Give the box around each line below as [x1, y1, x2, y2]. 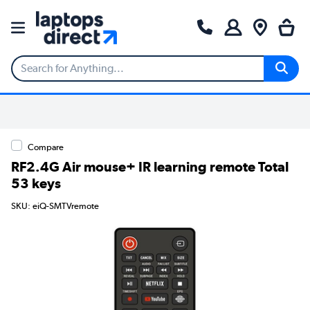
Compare [28, 141, 64, 152]
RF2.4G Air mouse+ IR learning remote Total [11, 158, 289, 175]
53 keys [11, 174, 61, 192]
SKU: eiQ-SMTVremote [11, 200, 99, 211]
